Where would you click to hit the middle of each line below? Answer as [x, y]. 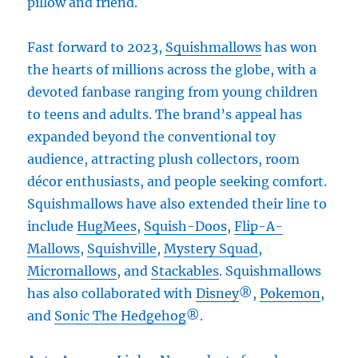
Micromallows [72, 270]
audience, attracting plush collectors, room [164, 159]
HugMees [107, 226]
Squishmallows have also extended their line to [177, 203]
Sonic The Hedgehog [121, 315]
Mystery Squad [211, 248]
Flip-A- [259, 226]
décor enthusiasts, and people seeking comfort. [177, 181]
